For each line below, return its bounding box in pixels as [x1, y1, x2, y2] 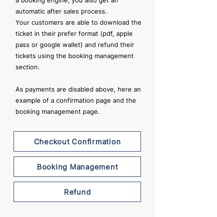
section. [15, 63, 40, 71]
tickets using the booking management [15, 52, 134, 60]
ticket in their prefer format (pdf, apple [15, 30, 133, 37]
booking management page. [15, 108, 100, 115]
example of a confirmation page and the [15, 96, 136, 104]
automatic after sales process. [15, 7, 107, 15]
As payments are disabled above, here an [15, 85, 141, 93]
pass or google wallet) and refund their [15, 41, 134, 48]
